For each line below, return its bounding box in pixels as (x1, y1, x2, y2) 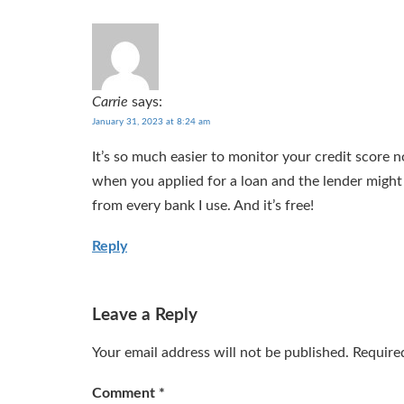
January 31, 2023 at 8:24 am (92, 116, 210, 126)
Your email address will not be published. (92, 345, 349, 361)
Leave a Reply (92, 307, 197, 325)
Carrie (92, 94, 128, 109)
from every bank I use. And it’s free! (92, 198, 314, 214)
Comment (92, 386, 159, 401)
